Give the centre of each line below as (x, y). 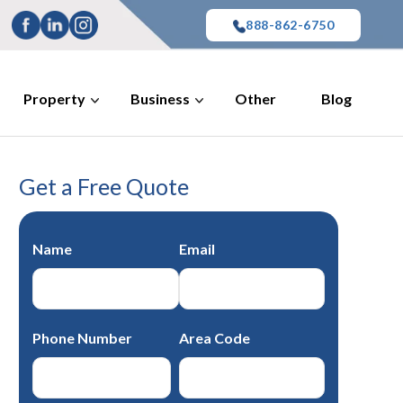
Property (54, 99)
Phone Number (82, 338)
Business (160, 99)
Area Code (214, 338)
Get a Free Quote (104, 186)
